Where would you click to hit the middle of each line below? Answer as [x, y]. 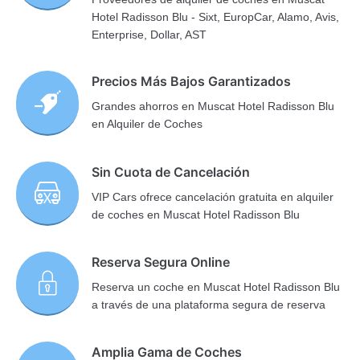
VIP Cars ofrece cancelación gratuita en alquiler [213, 196]
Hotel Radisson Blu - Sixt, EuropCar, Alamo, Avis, [216, 17]
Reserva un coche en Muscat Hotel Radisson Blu [216, 287]
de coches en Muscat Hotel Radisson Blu [196, 214]
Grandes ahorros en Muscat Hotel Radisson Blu [213, 106]
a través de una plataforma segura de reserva [209, 305]
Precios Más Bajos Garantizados [192, 82]
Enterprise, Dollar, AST [149, 35]
